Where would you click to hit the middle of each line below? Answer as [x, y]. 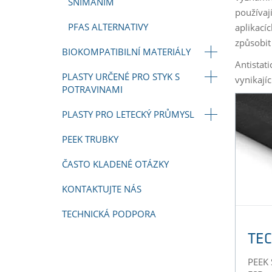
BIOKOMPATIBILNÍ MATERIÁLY [126, 52]
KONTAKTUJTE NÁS [102, 189]
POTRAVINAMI [92, 89]
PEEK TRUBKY [90, 139]
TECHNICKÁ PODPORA [109, 214]
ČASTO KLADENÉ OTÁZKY [115, 164]
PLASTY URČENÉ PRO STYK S [121, 76]
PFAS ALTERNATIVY [108, 27]
